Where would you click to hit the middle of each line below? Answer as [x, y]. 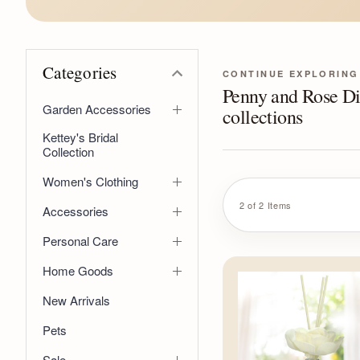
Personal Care [80, 241]
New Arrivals [76, 301]
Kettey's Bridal [80, 137]
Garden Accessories [97, 108]
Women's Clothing [90, 181]
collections [263, 116]
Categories [80, 72]
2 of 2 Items [266, 205]
